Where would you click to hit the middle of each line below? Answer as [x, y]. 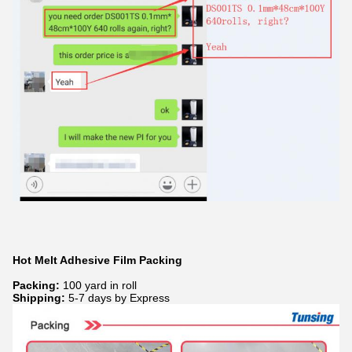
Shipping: [40, 298]
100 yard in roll [100, 286]
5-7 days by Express [119, 298]
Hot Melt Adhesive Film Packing [99, 260]
